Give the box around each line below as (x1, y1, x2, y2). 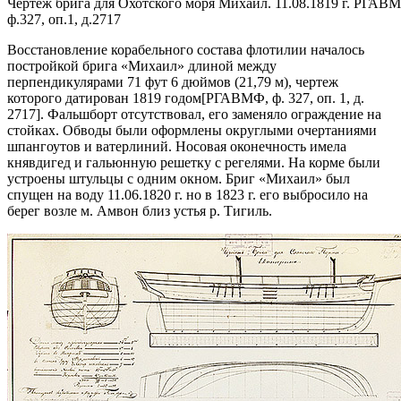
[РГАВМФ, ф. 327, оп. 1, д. (201, 90, 364, 106)
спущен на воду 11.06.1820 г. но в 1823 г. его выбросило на (7, 186, 368, 202)
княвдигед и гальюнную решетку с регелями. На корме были (7, 154, 380, 170)
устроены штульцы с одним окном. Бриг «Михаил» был (7, 170, 350, 186)
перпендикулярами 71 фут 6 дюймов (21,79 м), (7, 73, 295, 90)
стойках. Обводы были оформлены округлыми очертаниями (7, 122, 377, 138)
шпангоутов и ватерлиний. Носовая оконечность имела (7, 138, 346, 154)
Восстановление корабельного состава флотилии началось (7, 41, 364, 57)
